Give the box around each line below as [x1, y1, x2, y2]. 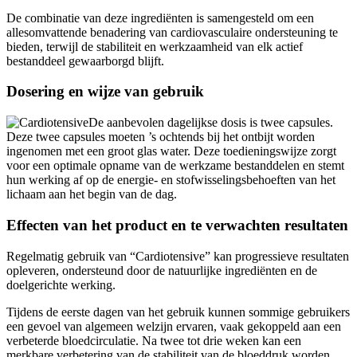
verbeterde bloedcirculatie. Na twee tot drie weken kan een [6, 333, 301, 347]
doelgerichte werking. [6, 277, 116, 292]
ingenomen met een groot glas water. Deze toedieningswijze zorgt [6, 144, 336, 159]
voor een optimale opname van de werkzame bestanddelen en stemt [6, 159, 344, 173]
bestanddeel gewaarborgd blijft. [6, 53, 164, 68]
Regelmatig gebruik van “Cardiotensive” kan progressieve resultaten [6, 249, 349, 263]
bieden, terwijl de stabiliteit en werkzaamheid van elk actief [6, 39, 303, 53]
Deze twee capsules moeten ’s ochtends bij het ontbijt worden [6, 130, 315, 144]
